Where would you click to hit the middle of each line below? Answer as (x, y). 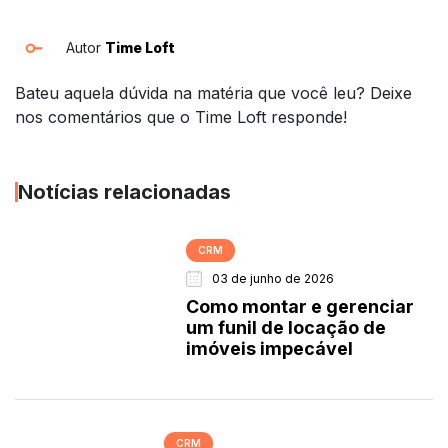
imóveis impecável (270, 348)
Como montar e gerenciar (300, 306)
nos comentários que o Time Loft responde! (181, 116)
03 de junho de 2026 (273, 278)
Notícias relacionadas (124, 191)
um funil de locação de (286, 327)
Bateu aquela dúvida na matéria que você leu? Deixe (213, 92)
